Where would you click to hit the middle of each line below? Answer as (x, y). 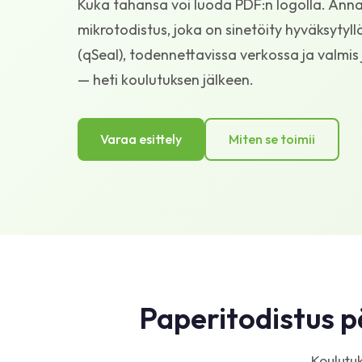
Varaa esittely (141, 139)
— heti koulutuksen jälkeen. (166, 79)
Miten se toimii (272, 139)
